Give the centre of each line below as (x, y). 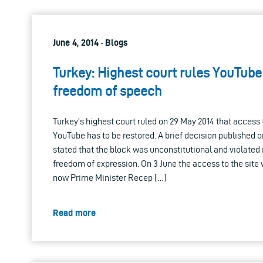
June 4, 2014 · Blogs (90, 42)
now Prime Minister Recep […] (110, 177)
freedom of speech (107, 91)
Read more (74, 213)
